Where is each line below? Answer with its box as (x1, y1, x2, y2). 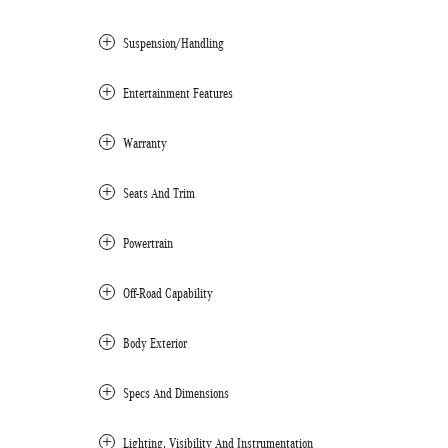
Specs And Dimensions (123, 385, 229, 401)
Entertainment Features (123, 85, 233, 101)
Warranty (123, 135, 167, 151)
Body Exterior (123, 335, 187, 351)
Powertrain (123, 235, 173, 251)
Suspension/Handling (123, 35, 224, 51)
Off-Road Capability (123, 285, 213, 301)
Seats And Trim (123, 185, 195, 201)
